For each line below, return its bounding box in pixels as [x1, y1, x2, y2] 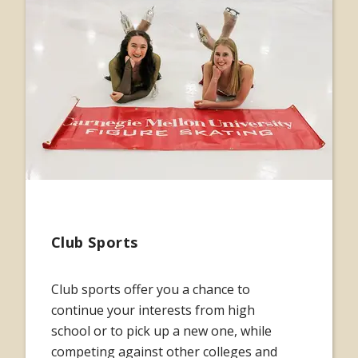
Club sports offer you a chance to [51, 280, 250, 298]
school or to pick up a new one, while [51, 321, 272, 340]
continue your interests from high [51, 300, 255, 319]
